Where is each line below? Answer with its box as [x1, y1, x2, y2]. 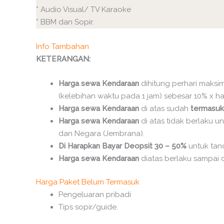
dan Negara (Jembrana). [58, 128, 144, 138]
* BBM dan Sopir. [36, 17, 94, 26]
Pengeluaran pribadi [58, 190, 131, 199]
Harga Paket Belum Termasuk [36, 177, 139, 187]
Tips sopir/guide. [58, 202, 118, 212]
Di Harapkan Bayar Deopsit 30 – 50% [58, 141, 188, 150]
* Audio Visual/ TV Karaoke [36, 4, 131, 14]
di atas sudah [141, 103, 190, 113]
